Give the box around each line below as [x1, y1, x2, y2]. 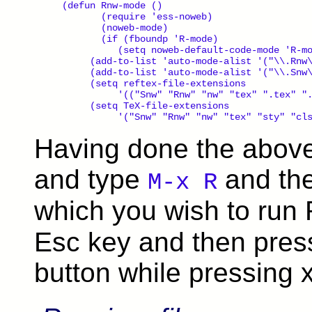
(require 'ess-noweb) [62, 10, 212, 22]
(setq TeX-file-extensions [62, 100, 229, 111]
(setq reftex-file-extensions [62, 77, 246, 89]
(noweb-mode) [62, 22, 168, 33]
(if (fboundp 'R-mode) [62, 33, 218, 45]
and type [34, 164, 148, 194]
